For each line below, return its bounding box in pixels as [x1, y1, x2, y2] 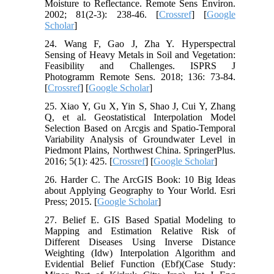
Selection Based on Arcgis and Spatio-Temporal [45, 123, 235, 134]
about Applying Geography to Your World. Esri [45, 185, 235, 196]
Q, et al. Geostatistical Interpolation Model [45, 112, 235, 123]
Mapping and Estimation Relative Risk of [45, 226, 235, 237]
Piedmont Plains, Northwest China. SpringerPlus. [45, 145, 235, 156]
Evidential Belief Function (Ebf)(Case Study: [45, 259, 235, 270]
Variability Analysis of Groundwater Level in [45, 134, 235, 145]
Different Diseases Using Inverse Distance [45, 237, 235, 248]
